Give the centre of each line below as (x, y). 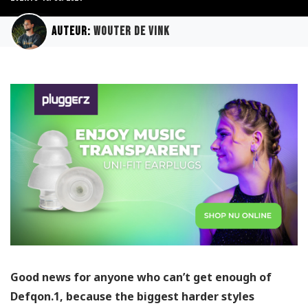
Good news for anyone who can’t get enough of (141, 277)
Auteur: (72, 32)
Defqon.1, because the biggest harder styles (132, 297)
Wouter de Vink (131, 32)
